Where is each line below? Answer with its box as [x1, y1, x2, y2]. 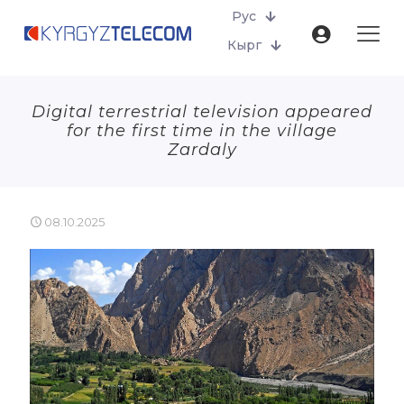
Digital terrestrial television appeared [32, 102, 372, 122]
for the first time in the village [67, 121, 337, 141]
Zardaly [167, 140, 237, 160]
